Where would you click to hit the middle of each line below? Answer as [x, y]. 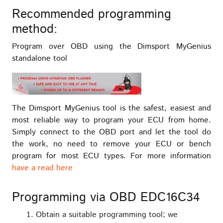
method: [35, 30]
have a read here [42, 168]
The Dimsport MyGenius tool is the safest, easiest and [111, 108]
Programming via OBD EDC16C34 [106, 197]
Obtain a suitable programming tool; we [107, 215]
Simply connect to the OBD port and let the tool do [111, 132]
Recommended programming [92, 15]
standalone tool [40, 59]
